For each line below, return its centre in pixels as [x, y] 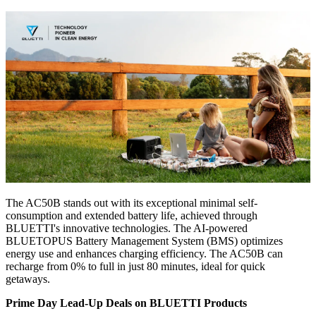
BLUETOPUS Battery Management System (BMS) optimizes [144, 241]
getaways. [31, 279]
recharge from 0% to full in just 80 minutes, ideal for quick [135, 267]
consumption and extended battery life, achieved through [132, 216]
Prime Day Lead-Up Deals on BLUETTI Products [126, 303]
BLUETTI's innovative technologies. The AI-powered [127, 229]
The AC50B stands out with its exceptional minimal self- [132, 203]
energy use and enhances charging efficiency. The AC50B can [144, 254]
